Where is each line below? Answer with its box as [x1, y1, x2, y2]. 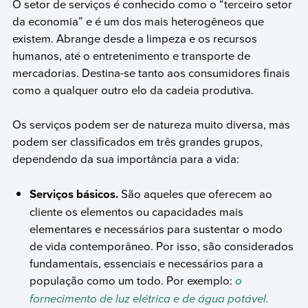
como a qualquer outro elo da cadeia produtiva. [12, 81, 254, 98]
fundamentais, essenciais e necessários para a [30, 254, 264, 271]
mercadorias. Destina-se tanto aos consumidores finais [12, 64, 290, 80]
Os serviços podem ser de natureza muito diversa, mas [12, 116, 290, 133]
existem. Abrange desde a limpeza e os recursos [12, 30, 257, 46]
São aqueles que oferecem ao [121, 185, 273, 201]
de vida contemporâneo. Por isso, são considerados [30, 237, 294, 254]
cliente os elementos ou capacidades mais [30, 203, 244, 219]
